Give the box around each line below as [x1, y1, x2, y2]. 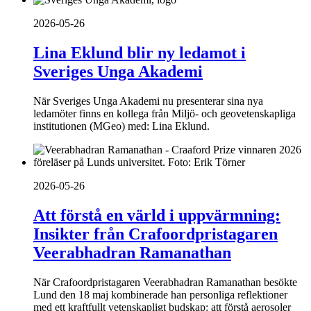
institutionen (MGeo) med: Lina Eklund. [33, 119, 210, 132]
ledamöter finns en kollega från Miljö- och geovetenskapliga [33, 107, 296, 119]
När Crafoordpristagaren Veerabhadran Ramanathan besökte [33, 276, 297, 288]
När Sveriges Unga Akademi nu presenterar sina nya [33, 94, 263, 107]
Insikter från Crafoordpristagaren [33, 224, 278, 243]
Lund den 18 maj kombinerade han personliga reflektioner [33, 288, 287, 301]
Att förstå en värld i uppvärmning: [33, 205, 280, 224]
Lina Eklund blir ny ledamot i [33, 43, 246, 62]
